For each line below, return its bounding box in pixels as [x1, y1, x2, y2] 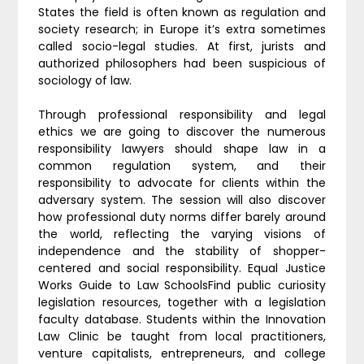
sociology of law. [38, 71, 132, 89]
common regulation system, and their [38, 157, 326, 174]
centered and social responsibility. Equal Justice [38, 259, 326, 276]
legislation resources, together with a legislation [38, 293, 326, 310]
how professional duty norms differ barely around [38, 208, 326, 225]
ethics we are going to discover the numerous [38, 123, 326, 140]
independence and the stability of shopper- [38, 242, 326, 259]
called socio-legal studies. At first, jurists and [38, 37, 326, 54]
